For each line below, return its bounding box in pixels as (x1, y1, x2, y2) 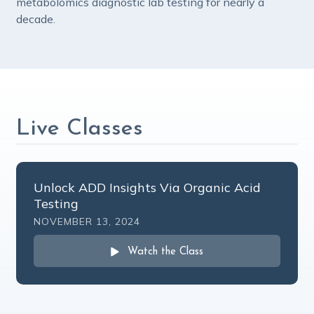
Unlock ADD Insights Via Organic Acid (34, 179, 261, 196)
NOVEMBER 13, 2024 (34, 215, 140, 228)
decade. (16, 12, 55, 26)
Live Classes (16, 118, 143, 140)
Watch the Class (128, 247, 203, 257)
